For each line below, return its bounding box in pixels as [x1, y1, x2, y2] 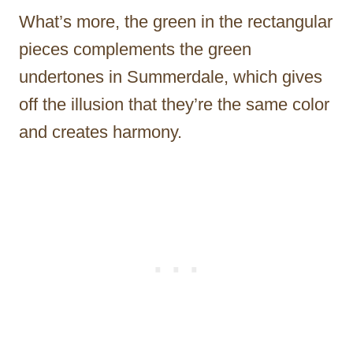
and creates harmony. [19, 121, 182, 142]
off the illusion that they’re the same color [19, 94, 329, 114]
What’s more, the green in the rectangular [19, 11, 333, 32]
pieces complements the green [19, 39, 251, 59]
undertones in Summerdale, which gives [19, 66, 322, 87]
